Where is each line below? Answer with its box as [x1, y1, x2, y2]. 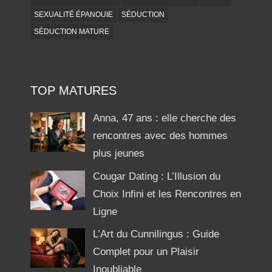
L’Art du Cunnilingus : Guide [93, 228, 220, 240]
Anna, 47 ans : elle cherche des [93, 112, 237, 124]
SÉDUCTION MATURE [33, 27, 109, 36]
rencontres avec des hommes [93, 130, 228, 142]
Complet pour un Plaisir [93, 246, 200, 258]
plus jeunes [93, 148, 145, 160]
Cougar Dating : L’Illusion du [93, 170, 221, 182]
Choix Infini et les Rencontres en [93, 188, 242, 200]
